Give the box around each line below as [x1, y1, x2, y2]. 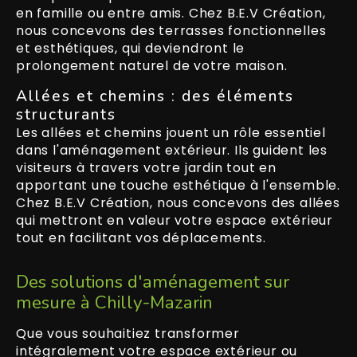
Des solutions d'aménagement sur [16, 269, 289, 294]
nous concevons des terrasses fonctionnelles [16, 21, 327, 40]
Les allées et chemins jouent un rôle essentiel [16, 123, 326, 142]
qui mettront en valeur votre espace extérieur [16, 210, 333, 229]
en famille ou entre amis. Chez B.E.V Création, [16, 3, 326, 22]
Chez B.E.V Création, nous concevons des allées [16, 193, 340, 212]
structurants [16, 104, 116, 125]
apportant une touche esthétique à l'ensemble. [16, 175, 340, 194]
